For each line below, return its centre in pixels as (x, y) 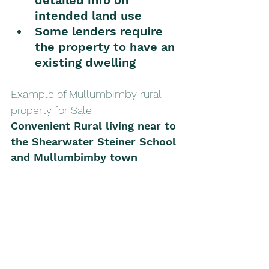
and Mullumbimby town (76, 157)
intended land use (88, 15)
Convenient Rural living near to (95, 125)
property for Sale (51, 110)
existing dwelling (85, 62)
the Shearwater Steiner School (95, 141)
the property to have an (107, 47)
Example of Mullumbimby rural (87, 94)
